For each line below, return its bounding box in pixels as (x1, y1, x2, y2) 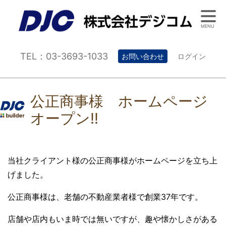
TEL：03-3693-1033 (20, 50, 108, 62)
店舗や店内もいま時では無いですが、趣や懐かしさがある (8, 214, 217, 224)
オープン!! (30, 109, 98, 127)
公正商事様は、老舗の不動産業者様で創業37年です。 (8, 192, 203, 202)
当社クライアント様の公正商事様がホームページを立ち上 (8, 155, 217, 166)
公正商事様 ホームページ (30, 92, 208, 110)
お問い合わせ (122, 51, 164, 61)
